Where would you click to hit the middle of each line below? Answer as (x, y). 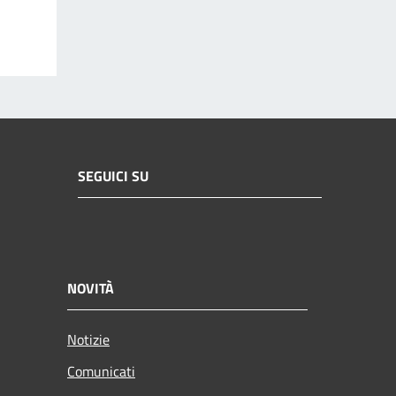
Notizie (88, 339)
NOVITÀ (91, 288)
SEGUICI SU (113, 176)
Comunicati (101, 371)
